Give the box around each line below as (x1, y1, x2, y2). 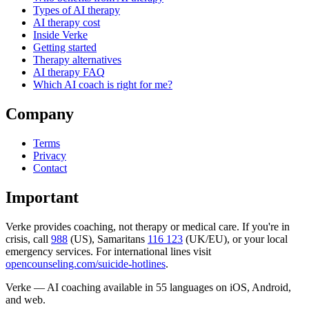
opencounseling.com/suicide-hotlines (6, 258, 166, 270)
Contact (33, 162, 67, 175)
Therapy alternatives (33, 54, 121, 66)
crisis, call (6, 233, 48, 246)
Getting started (33, 41, 97, 54)
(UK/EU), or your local (186, 233, 288, 246)
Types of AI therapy (33, 4, 120, 17)
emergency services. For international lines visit (6, 246, 211, 258)
